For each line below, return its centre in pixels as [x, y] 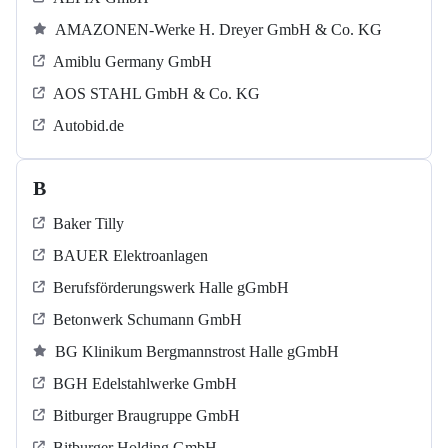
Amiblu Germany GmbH [132, 62]
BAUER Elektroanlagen [130, 256]
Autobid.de [88, 126]
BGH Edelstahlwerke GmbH [145, 384]
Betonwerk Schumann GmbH [147, 320]
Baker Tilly [88, 224]
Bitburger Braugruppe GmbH [146, 416]
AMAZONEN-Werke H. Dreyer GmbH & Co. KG [218, 30]
